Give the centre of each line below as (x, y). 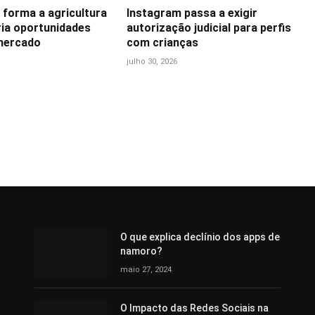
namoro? (141, 251)
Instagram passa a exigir (192, 13)
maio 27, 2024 (146, 269)
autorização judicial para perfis (209, 27)
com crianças (163, 42)
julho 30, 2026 (152, 61)
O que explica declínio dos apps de (200, 237)
